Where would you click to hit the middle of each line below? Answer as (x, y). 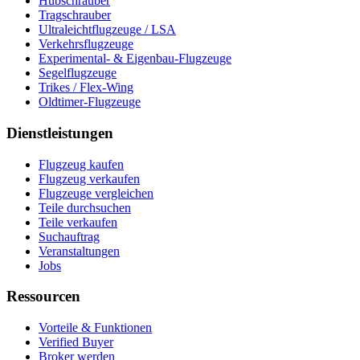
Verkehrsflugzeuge (86, 44)
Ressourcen (43, 297)
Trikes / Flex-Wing (86, 88)
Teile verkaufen (78, 222)
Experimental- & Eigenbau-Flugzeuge (135, 59)
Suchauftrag (69, 236)
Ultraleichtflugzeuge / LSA (107, 30)
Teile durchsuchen (85, 207)
